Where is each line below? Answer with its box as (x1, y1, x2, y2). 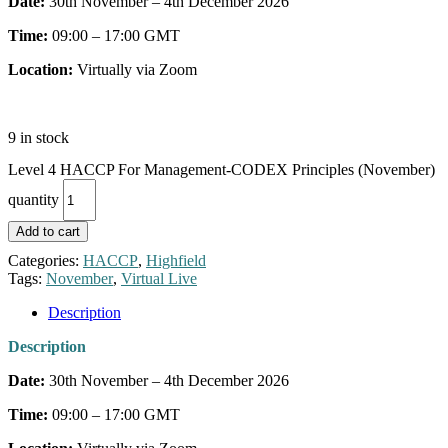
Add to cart (16, 224, 80, 240)
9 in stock (8, 128, 69, 146)
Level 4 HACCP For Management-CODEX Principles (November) (8, 161, 435, 179)
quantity (8, 190, 59, 208)
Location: (8, 60, 77, 78)
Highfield (146, 252, 206, 270)
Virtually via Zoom (77, 60, 197, 78)
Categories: (8, 252, 83, 270)
